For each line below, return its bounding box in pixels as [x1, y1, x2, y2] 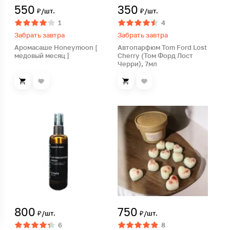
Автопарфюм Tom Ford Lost [118, 43, 207, 51]
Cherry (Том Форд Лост [118, 51, 193, 60]
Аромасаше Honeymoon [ [14, 43, 98, 51]
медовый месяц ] [14, 51, 69, 60]
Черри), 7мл [118, 60, 157, 68]
